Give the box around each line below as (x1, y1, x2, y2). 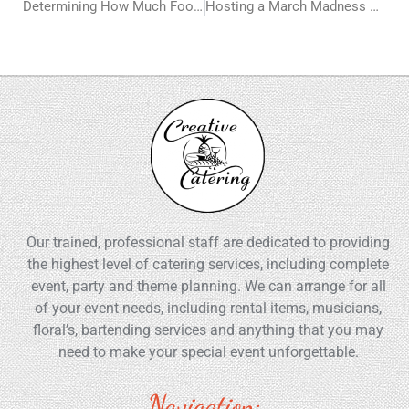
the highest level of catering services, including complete (27, 256, 389, 274)
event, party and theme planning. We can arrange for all (30, 278, 386, 296)
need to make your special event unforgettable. (58, 343, 359, 362)
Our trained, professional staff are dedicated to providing (26, 234, 390, 252)
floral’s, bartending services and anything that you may (33, 321, 383, 340)
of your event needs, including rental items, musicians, (35, 299, 382, 318)
